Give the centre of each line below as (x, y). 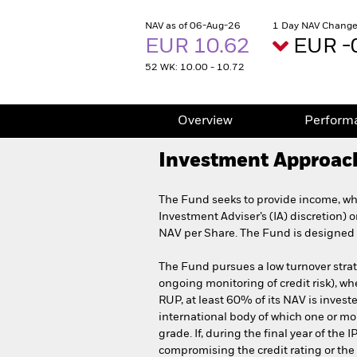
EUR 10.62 (200, 47)
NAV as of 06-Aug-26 (193, 26)
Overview (205, 121)
